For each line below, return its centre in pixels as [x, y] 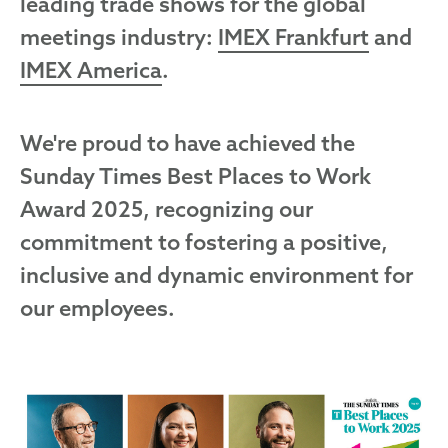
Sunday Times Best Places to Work [195, 178]
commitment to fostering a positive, [204, 244]
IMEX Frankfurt [293, 39]
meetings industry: [119, 39]
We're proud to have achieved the [187, 145]
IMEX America [91, 72]
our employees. [97, 310]
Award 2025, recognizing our [166, 211]
